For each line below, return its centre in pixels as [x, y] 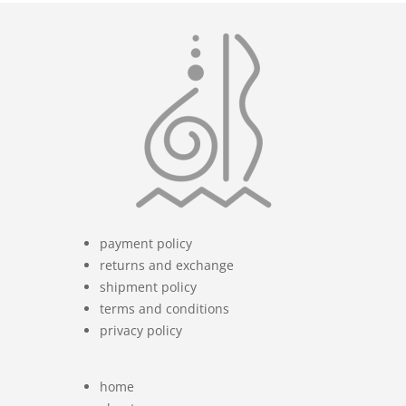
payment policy [146, 243]
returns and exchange [167, 265]
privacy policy [141, 330]
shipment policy [148, 287]
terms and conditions [164, 309]
